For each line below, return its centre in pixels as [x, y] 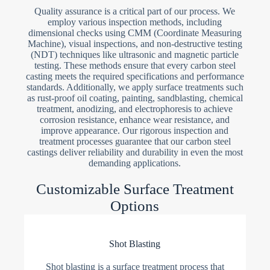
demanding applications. [135, 163]
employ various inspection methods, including [135, 22]
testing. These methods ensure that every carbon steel [135, 66]
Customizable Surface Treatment [135, 189]
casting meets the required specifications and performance [135, 77]
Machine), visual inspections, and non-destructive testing [135, 44]
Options [135, 206]
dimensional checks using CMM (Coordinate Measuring [135, 33]
